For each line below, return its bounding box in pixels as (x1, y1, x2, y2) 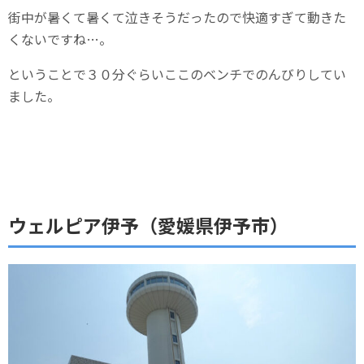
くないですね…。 (8, 28, 112, 49)
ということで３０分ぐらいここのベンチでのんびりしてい (8, 63, 346, 84)
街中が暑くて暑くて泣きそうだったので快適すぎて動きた (8, 6, 346, 27)
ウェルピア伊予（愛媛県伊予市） (8, 210, 288, 239)
